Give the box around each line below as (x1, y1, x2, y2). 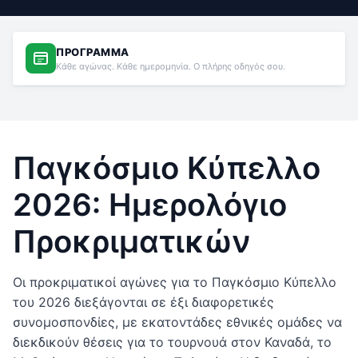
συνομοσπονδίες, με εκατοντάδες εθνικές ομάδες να (13, 314, 342, 330)
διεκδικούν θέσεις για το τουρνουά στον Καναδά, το (13, 334, 332, 350)
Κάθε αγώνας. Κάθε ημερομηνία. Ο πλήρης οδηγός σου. (56, 60, 285, 72)
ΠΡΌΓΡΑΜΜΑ (56, 45, 129, 58)
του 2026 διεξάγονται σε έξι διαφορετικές (13, 294, 274, 310)
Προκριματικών (13, 223, 251, 260)
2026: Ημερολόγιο (13, 186, 287, 223)
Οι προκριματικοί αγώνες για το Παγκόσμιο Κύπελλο (13, 274, 336, 290)
